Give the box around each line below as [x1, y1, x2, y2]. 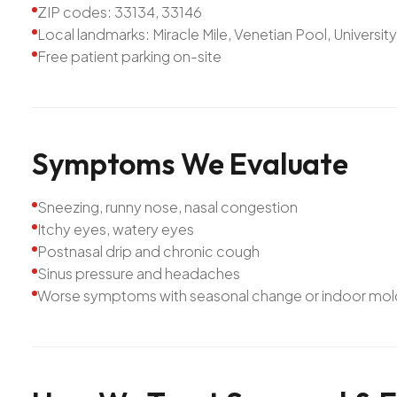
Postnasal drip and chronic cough [37, 241, 260, 261]
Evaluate [229, 144, 348, 183]
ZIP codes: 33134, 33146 [37, 2, 202, 21]
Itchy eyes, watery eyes [37, 219, 194, 238]
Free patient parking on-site [37, 46, 222, 66]
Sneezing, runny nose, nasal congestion [37, 197, 298, 216]
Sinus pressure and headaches [37, 263, 240, 283]
